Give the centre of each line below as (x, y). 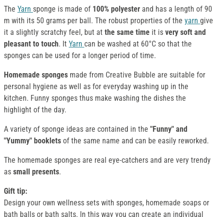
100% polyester (117, 9)
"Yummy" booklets (33, 141)
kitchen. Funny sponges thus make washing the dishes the (95, 98)
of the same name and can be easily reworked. (136, 141)
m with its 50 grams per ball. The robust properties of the (94, 21)
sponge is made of (63, 9)
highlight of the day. (35, 110)
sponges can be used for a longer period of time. (80, 56)
